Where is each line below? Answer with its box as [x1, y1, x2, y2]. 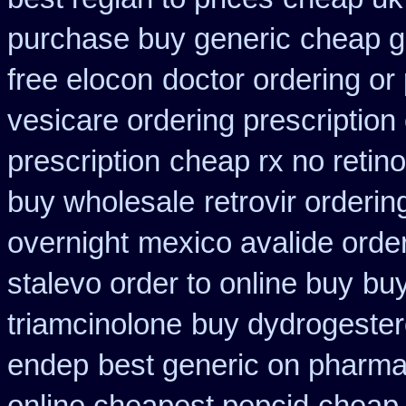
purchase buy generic [7, 23, 291, 55]
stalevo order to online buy [7, 267, 353, 300]
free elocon [7, 63, 153, 96]
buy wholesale [7, 186, 195, 218]
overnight [7, 227, 129, 259]
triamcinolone [7, 308, 182, 341]
